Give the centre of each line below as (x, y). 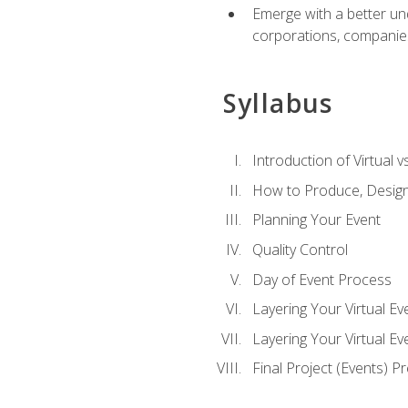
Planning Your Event (316, 220)
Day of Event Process (321, 279)
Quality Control (300, 249)
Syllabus (278, 103)
